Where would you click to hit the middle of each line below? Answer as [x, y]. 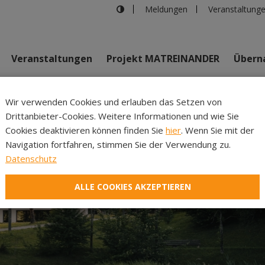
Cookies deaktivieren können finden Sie [85, 130]
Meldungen [166, 9]
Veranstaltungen [52, 59]
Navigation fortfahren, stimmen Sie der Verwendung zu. [118, 144]
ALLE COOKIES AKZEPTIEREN [132, 186]
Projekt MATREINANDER [163, 59]
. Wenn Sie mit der [218, 130]
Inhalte [200, 124]
